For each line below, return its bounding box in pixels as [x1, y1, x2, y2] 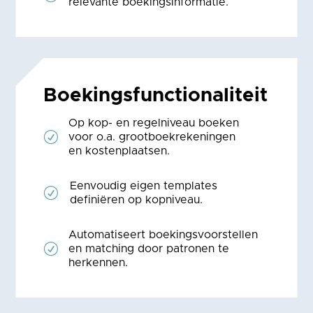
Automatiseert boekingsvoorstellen [68, 228, 259, 240]
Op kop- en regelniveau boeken [68, 117, 240, 129]
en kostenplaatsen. [68, 145, 170, 156]
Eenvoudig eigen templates [69, 180, 217, 191]
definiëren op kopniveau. [69, 194, 203, 205]
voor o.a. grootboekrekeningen [68, 131, 236, 143]
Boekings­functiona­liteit [43, 85, 268, 105]
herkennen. [68, 256, 129, 268]
